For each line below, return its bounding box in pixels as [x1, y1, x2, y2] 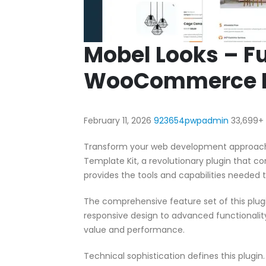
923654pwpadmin [154, 115, 231, 126]
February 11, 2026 [84, 115, 154, 126]
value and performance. [84, 224, 185, 236]
